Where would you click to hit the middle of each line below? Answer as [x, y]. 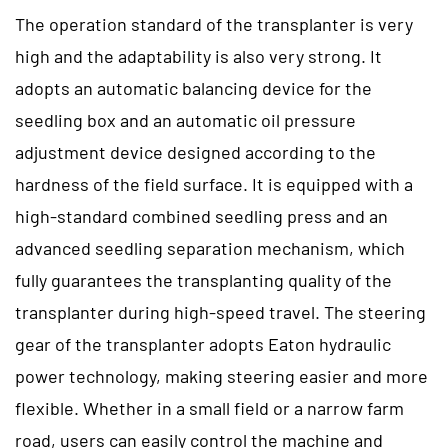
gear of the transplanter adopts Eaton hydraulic [203, 343]
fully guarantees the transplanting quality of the [203, 279]
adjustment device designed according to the [195, 151]
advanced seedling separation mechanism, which [210, 247]
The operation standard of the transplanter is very [214, 23]
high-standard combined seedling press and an [201, 215]
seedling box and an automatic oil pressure [185, 119]
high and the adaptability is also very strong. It [198, 55]
